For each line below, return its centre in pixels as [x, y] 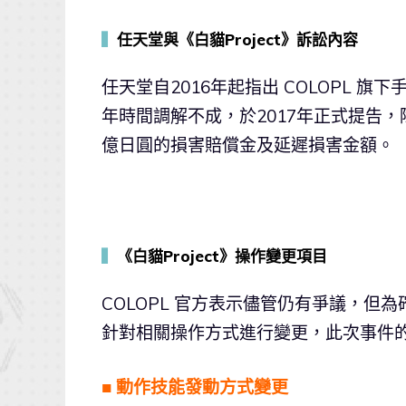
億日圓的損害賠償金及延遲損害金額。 [248, 145]
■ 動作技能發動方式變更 [195, 387]
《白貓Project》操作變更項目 [222, 256]
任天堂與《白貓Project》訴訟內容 [237, 39]
